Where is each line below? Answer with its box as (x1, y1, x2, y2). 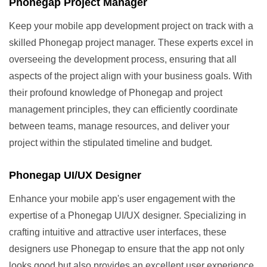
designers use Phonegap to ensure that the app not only (9, 244, 244, 254)
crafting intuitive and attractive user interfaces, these (9, 227, 226, 238)
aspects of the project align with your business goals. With (9, 71, 252, 82)
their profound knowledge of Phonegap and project (9, 88, 222, 98)
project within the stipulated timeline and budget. (9, 138, 212, 148)
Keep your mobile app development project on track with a (9, 21, 253, 32)
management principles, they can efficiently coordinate (9, 104, 238, 115)
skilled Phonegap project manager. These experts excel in (9, 38, 253, 48)
